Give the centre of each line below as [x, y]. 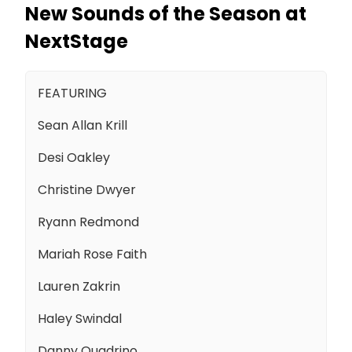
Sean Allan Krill [82, 125]
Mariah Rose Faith [92, 254]
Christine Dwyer [87, 189]
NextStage [77, 41]
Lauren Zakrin [79, 286]
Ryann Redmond [88, 222]
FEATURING [74, 93]
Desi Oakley [74, 157]
